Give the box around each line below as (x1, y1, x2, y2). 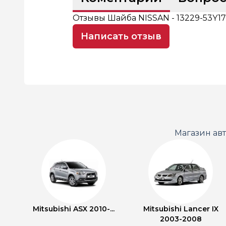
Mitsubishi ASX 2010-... (33, 204, 115, 213)
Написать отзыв (81, 31, 161, 42)
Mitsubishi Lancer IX (143, 204, 218, 213)
